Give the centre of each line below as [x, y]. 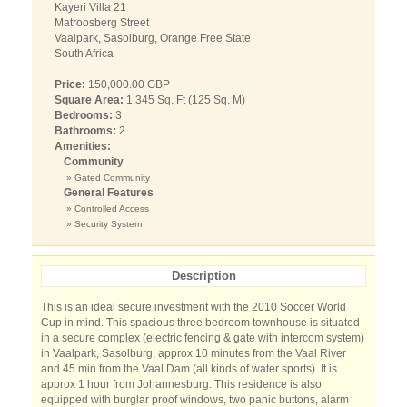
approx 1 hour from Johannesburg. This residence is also [181, 384]
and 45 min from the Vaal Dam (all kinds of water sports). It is [189, 369]
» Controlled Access [108, 208]
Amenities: [83, 146]
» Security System [104, 224]
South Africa [84, 54]
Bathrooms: [85, 131]
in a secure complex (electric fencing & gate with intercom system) [203, 338]
